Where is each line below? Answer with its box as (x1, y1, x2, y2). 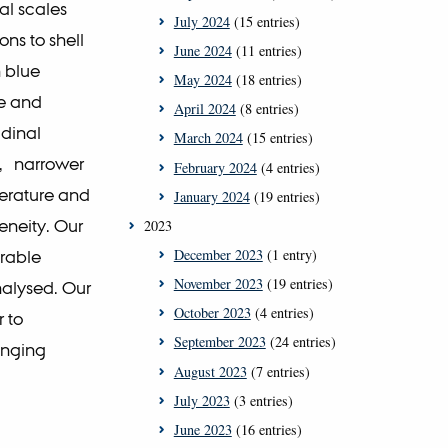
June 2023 (173, 419, 232, 439)
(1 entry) (262, 245, 317, 265)
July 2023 (173, 390, 230, 410)
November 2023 (173, 274, 263, 294)
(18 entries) (231, 70, 302, 90)
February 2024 (173, 157, 257, 177)
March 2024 (173, 128, 243, 148)
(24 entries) (265, 332, 336, 352)
